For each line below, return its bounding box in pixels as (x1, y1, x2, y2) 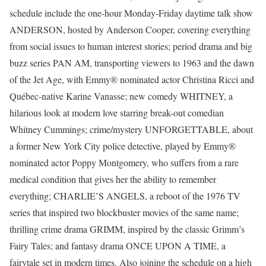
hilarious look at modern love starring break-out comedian (9, 106, 224, 119)
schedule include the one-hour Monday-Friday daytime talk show (9, 7, 253, 20)
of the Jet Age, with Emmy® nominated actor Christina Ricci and (9, 73, 254, 86)
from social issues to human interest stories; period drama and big (9, 40, 252, 53)
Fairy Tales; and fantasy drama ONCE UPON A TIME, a (9, 239, 226, 252)
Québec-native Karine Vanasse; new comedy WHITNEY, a (9, 90, 233, 103)
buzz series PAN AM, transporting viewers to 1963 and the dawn (9, 56, 254, 69)
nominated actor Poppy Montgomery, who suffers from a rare (9, 156, 239, 169)
